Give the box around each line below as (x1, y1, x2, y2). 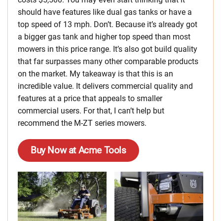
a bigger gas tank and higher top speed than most (18, 32, 190, 42)
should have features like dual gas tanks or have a (18, 7, 192, 17)
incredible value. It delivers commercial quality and (18, 81, 193, 91)
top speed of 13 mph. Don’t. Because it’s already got (18, 20, 197, 30)
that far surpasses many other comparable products (18, 57, 198, 67)
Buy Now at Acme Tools (31, 145, 126, 156)
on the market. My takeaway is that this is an (18, 69, 173, 79)
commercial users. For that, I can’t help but (18, 106, 164, 116)
